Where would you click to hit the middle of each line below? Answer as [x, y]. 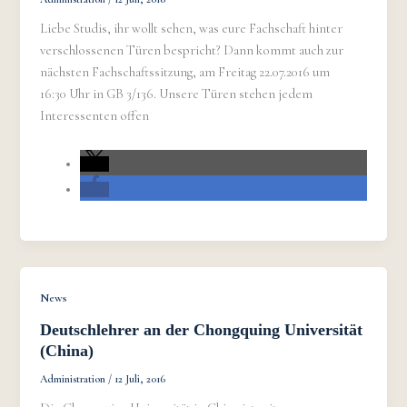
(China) [67, 350]
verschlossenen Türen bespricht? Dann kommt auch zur [192, 50]
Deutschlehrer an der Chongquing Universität [202, 329]
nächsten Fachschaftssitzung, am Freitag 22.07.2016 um [185, 72]
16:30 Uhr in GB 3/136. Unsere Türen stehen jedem [177, 94]
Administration [74, 378]
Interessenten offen [95, 115]
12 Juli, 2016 [140, 378]
